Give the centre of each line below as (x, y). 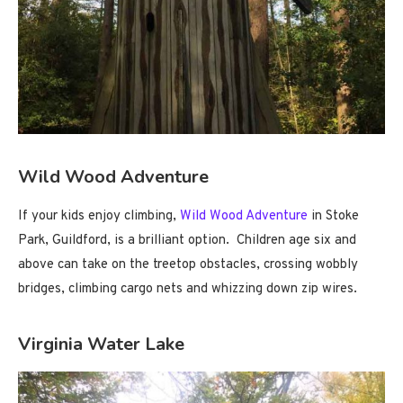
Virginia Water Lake (101, 345)
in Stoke (333, 217)
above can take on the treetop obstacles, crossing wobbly (188, 265)
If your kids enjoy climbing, (99, 217)
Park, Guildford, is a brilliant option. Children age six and (187, 241)
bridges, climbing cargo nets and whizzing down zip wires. (188, 290)
